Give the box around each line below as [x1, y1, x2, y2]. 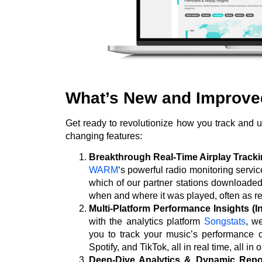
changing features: [65, 130, 142, 141]
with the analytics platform [89, 216, 204, 226]
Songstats [204, 216, 246, 226]
